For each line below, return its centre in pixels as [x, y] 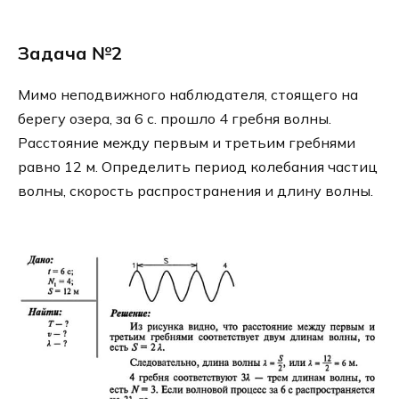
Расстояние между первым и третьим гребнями [187, 142]
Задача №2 [70, 53]
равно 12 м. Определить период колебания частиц [198, 166]
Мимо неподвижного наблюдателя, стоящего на [188, 94]
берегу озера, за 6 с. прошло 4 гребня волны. [175, 118]
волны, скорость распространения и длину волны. [195, 190]
